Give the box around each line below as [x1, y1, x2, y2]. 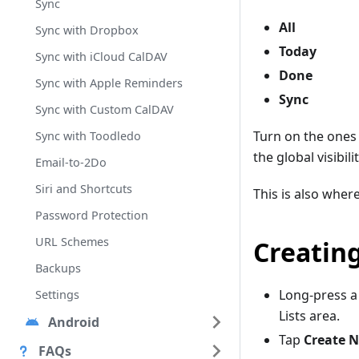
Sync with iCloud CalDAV [35, 49, 167, 64]
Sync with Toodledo [35, 128, 141, 143]
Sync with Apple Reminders [35, 75, 183, 91]
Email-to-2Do [35, 155, 107, 170]
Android [48, 313, 99, 331]
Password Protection [35, 208, 148, 223]
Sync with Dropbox [35, 22, 139, 38]
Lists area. [279, 307, 340, 325]
